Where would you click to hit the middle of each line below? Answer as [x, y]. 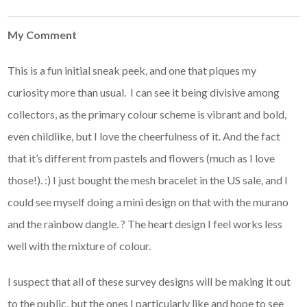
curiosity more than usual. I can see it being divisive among [144, 92]
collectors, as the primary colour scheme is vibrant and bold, [147, 114]
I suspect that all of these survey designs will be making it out [149, 281]
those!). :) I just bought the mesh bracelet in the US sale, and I [148, 180]
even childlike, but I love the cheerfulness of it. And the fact [144, 136]
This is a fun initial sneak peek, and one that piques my [132, 70]
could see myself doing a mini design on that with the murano [148, 201]
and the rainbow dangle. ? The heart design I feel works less [145, 223]
